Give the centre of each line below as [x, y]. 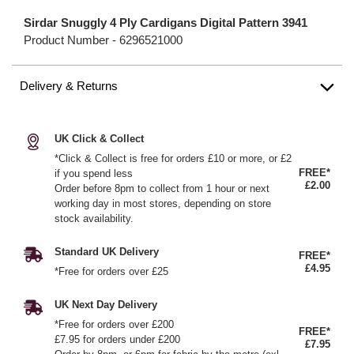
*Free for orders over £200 [114, 324]
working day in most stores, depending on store [163, 203]
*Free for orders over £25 [111, 271]
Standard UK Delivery [107, 252]
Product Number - [72, 40]
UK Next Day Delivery [106, 305]
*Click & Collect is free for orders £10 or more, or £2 [173, 158]
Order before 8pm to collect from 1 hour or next [162, 188]
